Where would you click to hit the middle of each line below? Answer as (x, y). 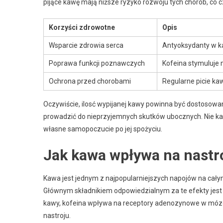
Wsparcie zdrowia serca (86, 45)
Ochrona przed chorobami (90, 81)
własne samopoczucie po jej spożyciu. (103, 129)
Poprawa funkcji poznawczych (97, 63)
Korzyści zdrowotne (82, 27)
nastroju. (57, 215)
